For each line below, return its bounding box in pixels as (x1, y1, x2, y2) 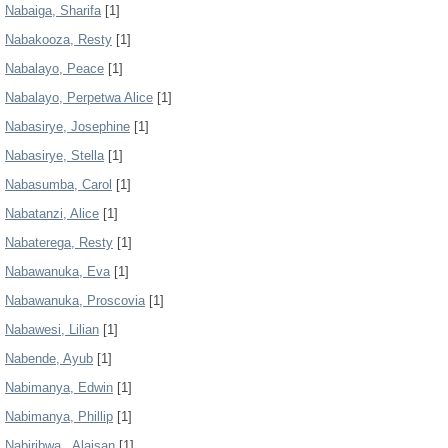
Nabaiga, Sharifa (5, 3, 101, 18)
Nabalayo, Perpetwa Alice (5, 90, 153, 105)
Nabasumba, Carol (5, 177, 112, 192)
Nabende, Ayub (5, 351, 93, 366)
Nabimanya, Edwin (5, 380, 113, 395)
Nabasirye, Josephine (5, 119, 130, 134)
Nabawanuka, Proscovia (5, 293, 145, 308)
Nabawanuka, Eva (5, 264, 110, 279)
